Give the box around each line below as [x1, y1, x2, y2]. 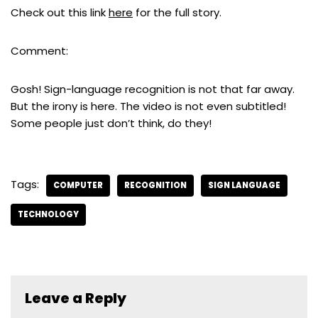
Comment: [11, 43, 68, 58]
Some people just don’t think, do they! [11, 115, 212, 131]
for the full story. [133, 4, 221, 20]
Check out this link [11, 4, 109, 20]
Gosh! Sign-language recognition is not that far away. [11, 81, 295, 97]
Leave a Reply [25, 287, 126, 308]
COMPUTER [53, 179, 103, 191]
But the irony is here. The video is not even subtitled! [11, 98, 286, 114]
